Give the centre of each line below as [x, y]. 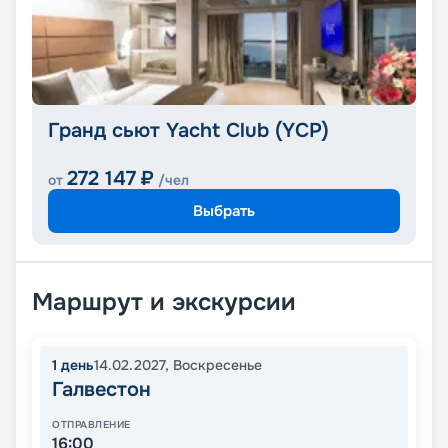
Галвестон [101, 390]
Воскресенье [217, 365]
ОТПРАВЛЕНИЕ [91, 425]
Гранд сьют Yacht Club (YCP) [188, 131]
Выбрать [224, 210]
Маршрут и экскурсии [164, 302]
